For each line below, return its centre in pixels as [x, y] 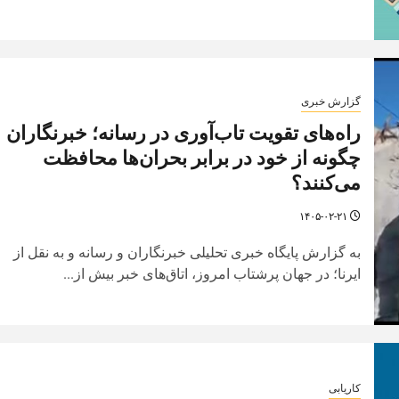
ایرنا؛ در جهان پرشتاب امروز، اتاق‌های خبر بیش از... [212, 273]
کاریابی [344, 388]
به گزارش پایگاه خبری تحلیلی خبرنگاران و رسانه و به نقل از [187, 252]
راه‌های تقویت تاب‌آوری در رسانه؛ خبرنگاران [183, 133]
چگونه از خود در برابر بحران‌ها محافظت [201, 158]
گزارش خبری [330, 101]
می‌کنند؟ [326, 183]
